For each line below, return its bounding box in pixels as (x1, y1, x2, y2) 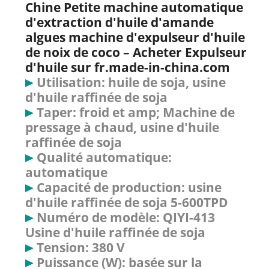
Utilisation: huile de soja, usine (37, 73, 226, 91)
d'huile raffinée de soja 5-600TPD (25, 193, 228, 211)
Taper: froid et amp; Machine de (37, 103, 235, 121)
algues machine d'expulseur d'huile (25, 28, 245, 46)
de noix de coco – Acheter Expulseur (25, 43, 247, 61)
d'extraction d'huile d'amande (25, 13, 214, 31)
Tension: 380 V (37, 238, 125, 256)
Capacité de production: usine (37, 178, 222, 196)
